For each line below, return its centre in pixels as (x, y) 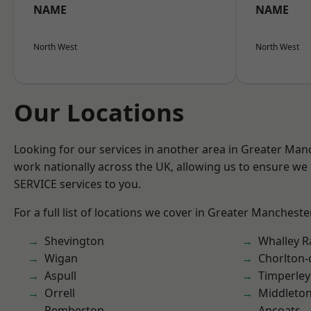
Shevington (74, 241)
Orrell (60, 293)
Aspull (60, 276)
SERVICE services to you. (77, 184)
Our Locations (99, 112)
